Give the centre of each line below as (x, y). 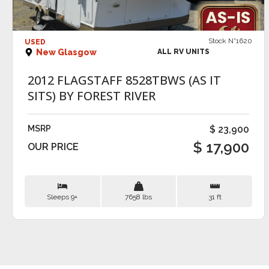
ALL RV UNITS (184, 52)
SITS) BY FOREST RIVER (92, 96)
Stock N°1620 (231, 41)
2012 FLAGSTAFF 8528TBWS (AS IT (124, 80)
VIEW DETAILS (139, 15)
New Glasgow (66, 53)
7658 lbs (139, 197)
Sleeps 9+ (62, 197)
